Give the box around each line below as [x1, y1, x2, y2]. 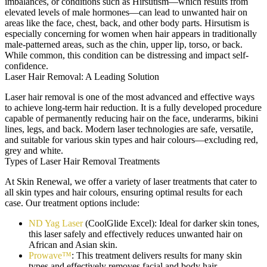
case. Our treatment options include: [5, 198, 139, 208]
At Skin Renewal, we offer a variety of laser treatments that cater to [5, 176, 257, 187]
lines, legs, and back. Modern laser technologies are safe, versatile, [5, 124, 253, 134]
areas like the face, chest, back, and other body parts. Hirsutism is [5, 18, 249, 28]
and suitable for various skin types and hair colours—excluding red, [5, 135, 258, 145]
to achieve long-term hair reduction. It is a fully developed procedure [5, 103, 262, 113]
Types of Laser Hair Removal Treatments [5, 156, 160, 166]
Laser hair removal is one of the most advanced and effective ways [5, 92, 254, 102]
